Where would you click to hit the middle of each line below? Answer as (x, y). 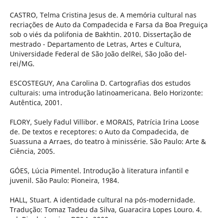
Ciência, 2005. (32, 151)
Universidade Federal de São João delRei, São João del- (98, 54)
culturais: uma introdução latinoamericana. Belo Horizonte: (106, 92)
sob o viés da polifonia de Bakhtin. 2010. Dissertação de (100, 34)
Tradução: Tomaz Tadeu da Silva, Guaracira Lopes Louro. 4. (106, 209)
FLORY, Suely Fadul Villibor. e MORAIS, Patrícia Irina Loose (104, 122)
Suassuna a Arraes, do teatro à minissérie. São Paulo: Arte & (108, 141)
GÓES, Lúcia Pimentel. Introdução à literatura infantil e (99, 170)
